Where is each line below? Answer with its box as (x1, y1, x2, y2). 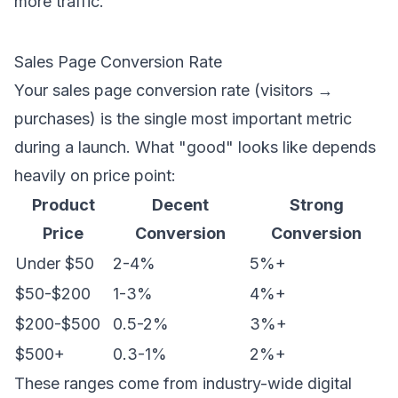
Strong (289, 195, 344, 214)
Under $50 (15, 254, 94, 273)
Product (31, 195, 95, 214)
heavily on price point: (14, 166, 176, 185)
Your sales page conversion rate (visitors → (14, 81, 333, 99)
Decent (152, 195, 209, 214)
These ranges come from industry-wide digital (14, 374, 352, 393)
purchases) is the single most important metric (14, 109, 352, 128)
